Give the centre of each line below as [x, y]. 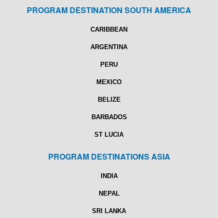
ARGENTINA [109, 47]
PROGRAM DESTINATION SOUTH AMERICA [109, 10]
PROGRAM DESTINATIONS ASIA [109, 157]
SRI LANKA [109, 211]
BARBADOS [109, 117]
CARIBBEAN [109, 30]
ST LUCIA [109, 135]
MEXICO [109, 82]
